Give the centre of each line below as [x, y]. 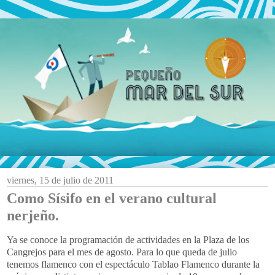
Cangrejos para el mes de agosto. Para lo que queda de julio [122, 252]
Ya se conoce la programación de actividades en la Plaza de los [128, 239]
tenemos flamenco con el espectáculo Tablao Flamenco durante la [133, 264]
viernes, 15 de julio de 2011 [60, 180]
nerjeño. [33, 215]
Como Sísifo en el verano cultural [112, 198]
